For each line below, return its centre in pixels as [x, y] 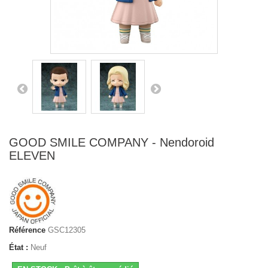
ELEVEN [32, 155]
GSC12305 [67, 230]
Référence [27, 230]
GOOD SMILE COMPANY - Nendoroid [112, 142]
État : [19, 247]
